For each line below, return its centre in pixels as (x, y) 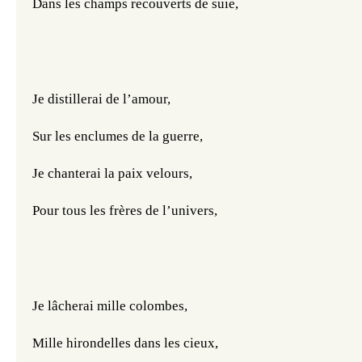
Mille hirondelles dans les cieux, (125, 343)
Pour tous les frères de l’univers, (125, 211)
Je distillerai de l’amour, (101, 99)
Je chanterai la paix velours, (112, 174)
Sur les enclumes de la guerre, (118, 137)
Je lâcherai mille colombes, (110, 306)
